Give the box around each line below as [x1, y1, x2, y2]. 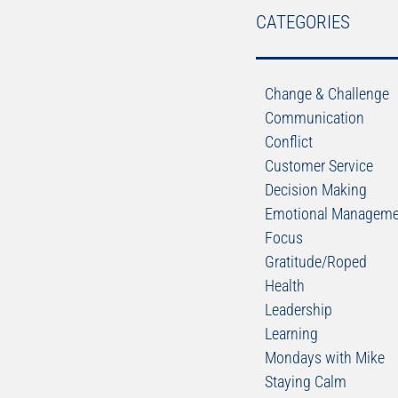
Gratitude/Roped [264, 252, 367, 271]
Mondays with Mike [264, 348, 385, 367]
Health [264, 276, 305, 295]
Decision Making [264, 180, 367, 199]
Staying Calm [264, 372, 346, 391]
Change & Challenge [264, 84, 389, 103]
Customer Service [264, 156, 373, 175]
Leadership [264, 300, 332, 319]
